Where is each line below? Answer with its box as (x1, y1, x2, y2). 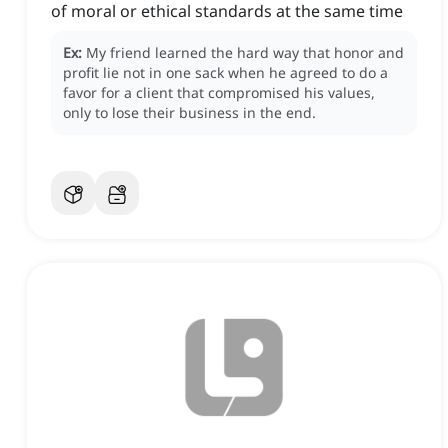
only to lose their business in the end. (63, 103, 316, 123)
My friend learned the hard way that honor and (86, 43, 404, 63)
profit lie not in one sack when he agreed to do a (63, 63, 388, 83)
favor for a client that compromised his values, (63, 83, 375, 103)
